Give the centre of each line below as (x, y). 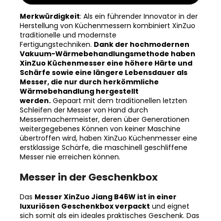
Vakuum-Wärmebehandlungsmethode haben (108, 42)
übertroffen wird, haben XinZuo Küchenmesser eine (109, 127)
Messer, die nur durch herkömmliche (89, 70)
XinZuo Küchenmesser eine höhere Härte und (106, 52)
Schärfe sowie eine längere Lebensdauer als (104, 61)
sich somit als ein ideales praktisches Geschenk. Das (110, 204)
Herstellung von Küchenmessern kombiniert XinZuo (108, 14)
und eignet (171, 195)
